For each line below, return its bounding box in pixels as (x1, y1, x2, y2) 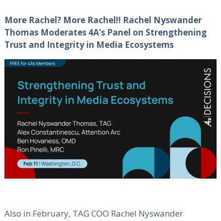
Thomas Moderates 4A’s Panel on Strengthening (4, 26, 207, 38)
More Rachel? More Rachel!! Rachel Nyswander (4, 14, 202, 26)
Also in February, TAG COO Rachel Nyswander (4, 207, 183, 219)
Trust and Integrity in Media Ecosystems (4, 38, 174, 50)
